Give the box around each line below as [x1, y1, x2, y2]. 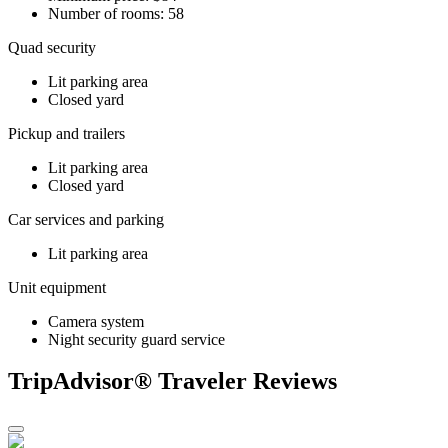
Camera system [48, 312, 144, 330]
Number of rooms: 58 [48, 4, 184, 22]
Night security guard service [48, 330, 225, 348]
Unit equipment [8, 278, 106, 296]
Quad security [8, 38, 96, 56]
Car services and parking [8, 210, 164, 228]
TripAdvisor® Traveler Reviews [8, 368, 337, 395]
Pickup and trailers [8, 124, 125, 142]
